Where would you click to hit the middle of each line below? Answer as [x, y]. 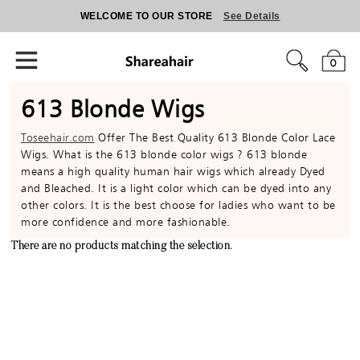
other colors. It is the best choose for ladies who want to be [178, 205]
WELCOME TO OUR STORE [146, 16]
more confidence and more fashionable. [126, 222]
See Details [252, 16]
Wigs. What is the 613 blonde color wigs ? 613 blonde [164, 154]
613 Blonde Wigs [113, 108]
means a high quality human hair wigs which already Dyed [173, 171]
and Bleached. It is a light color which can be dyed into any [176, 188]
